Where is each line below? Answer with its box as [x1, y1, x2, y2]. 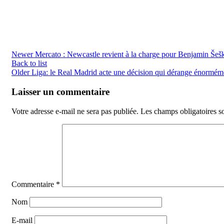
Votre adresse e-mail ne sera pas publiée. [11, 106, 138, 115]
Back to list [11, 59, 47, 68]
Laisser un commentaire [11, 86, 109, 97]
